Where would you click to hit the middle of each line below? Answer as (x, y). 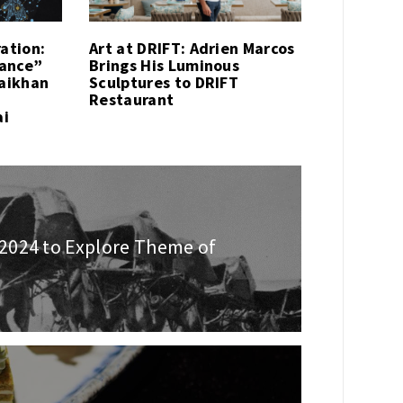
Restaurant (132, 100)
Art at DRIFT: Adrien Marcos (192, 49)
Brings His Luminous (165, 66)
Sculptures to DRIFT (164, 83)
